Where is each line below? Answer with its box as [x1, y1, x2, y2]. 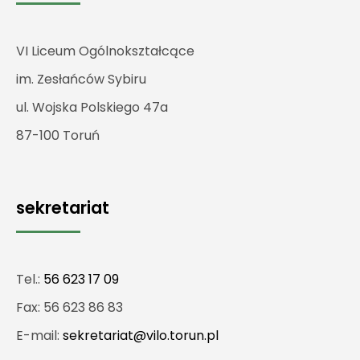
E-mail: [16, 326, 63, 346]
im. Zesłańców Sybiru [16, 70, 146, 89]
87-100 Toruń [16, 126, 100, 145]
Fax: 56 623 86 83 [16, 298, 123, 317]
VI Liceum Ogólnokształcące [16, 42, 194, 61]
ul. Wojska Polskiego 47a [16, 98, 168, 117]
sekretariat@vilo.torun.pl [63, 326, 219, 346]
